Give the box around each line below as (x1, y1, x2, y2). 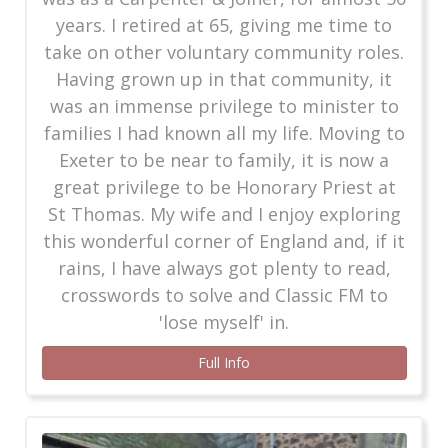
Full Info (198, 352, 250, 372)
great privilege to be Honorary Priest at (52, 174, 396, 199)
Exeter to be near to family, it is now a (59, 147, 389, 172)
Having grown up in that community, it (56, 66, 392, 91)
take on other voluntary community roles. (44, 39, 404, 64)
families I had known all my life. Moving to (43, 120, 405, 145)
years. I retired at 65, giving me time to (56, 12, 392, 37)
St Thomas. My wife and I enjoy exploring (47, 201, 401, 226)
